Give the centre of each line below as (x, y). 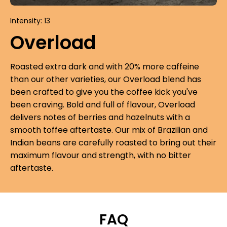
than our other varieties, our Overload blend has (106, 79)
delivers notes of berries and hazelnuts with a (100, 117)
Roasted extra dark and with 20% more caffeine (105, 66)
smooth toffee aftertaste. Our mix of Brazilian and (109, 130)
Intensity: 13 (30, 21)
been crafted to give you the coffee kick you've (104, 92)
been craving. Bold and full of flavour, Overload (103, 104)
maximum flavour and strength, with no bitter (101, 155)
